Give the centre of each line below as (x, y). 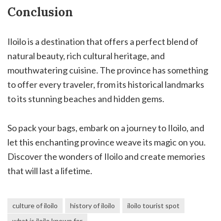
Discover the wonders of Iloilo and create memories (106, 156)
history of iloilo (92, 205)
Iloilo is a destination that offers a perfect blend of (103, 41)
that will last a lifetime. (50, 170)
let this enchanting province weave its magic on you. (107, 142)
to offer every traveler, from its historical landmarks (106, 84)
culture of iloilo (35, 205)
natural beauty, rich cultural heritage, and (86, 55)
